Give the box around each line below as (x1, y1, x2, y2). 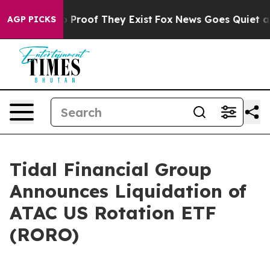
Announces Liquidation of (10, 180, 246, 202)
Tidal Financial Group (10, 158, 212, 181)
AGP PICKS (7, 14, 56, 25)
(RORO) (10, 223, 79, 246)
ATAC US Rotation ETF (10, 201, 216, 224)
